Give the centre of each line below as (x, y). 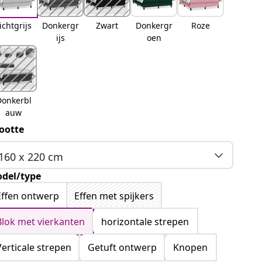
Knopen (191, 247)
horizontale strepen (145, 222)
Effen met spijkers (114, 196)
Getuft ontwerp (123, 247)
